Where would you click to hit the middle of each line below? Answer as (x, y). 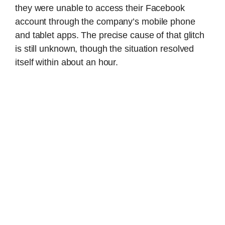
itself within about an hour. (67, 63)
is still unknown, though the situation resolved (105, 49)
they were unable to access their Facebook (100, 8)
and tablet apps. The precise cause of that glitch (110, 35)
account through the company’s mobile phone (105, 22)
